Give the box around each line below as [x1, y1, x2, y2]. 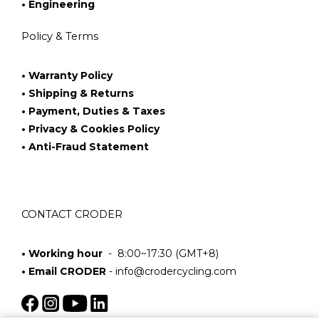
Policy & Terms [21, 29, 98, 43]
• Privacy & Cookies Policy [21, 122, 159, 135]
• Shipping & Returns [21, 86, 134, 100]
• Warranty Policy [21, 68, 113, 82]
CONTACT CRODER [21, 207, 122, 221]
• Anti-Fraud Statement [21, 140, 149, 153]
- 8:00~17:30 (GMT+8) [108, 246, 219, 260]
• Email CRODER [21, 264, 109, 278]
